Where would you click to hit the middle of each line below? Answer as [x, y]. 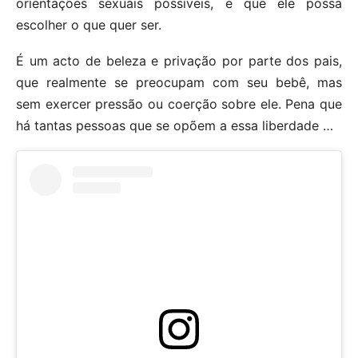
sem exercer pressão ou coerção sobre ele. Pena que [179, 103]
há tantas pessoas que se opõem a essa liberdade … [175, 125]
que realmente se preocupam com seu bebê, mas [179, 82]
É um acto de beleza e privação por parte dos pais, [179, 60]
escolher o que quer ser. [89, 24]
